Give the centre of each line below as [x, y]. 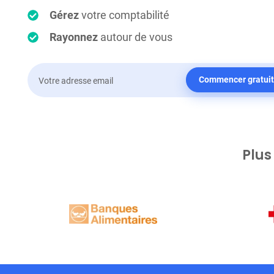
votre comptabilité [124, 15]
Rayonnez [74, 37]
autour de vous [135, 37]
